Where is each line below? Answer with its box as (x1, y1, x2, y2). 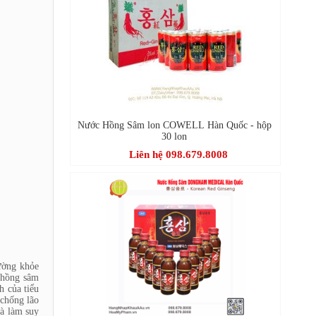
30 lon (162, 130, 188, 142)
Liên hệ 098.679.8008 (129, 148, 228, 160)
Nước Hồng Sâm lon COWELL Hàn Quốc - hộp (77, 119, 272, 130)
